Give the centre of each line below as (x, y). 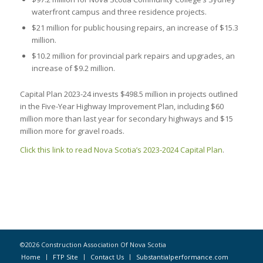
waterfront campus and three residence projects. (119, 11)
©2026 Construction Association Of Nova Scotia (93, 244)
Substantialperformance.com (182, 257)
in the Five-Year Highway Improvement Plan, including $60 (122, 106)
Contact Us (107, 257)
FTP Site (65, 257)
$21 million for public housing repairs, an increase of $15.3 (135, 27)
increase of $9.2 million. (73, 68)
